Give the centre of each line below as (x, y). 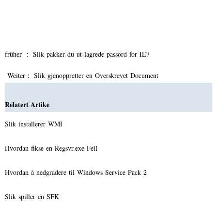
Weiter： (19, 75)
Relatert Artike (27, 104)
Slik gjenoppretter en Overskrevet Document (97, 75)
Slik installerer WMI (35, 124)
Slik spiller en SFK (33, 196)
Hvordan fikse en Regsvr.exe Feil (52, 148)
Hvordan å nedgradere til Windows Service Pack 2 (77, 172)
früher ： (19, 54)
